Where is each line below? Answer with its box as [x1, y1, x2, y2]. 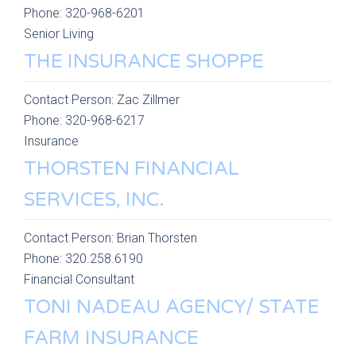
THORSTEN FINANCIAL [24, 157, 239, 180]
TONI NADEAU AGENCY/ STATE [24, 296, 319, 319]
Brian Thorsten [117, 230, 197, 246]
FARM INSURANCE [24, 327, 199, 350]
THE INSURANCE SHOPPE [24, 50, 264, 73]
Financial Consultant [24, 272, 134, 287]
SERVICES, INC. [24, 188, 164, 211]
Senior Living [24, 26, 94, 41]
